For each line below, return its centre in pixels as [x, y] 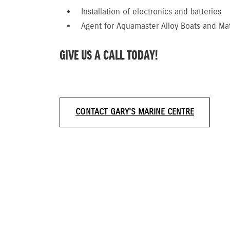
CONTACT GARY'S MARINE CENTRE [135, 112]
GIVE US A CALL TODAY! [109, 56]
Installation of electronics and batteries [151, 12]
